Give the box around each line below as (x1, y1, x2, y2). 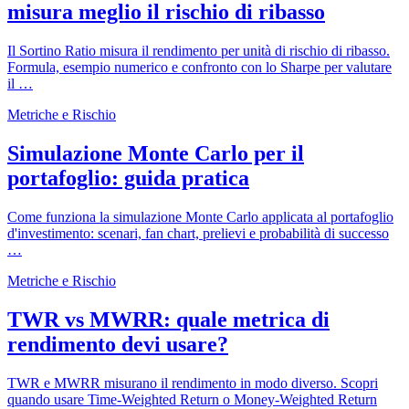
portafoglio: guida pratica (7, 166, 249, 191)
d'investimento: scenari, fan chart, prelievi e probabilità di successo (7, 225, 389, 242)
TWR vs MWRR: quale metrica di (7, 307, 330, 331)
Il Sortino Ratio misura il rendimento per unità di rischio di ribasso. (7, 43, 390, 59)
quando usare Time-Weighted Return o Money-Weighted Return (7, 391, 377, 407)
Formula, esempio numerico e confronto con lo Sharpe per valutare (7, 59, 392, 76)
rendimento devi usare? (7, 331, 228, 356)
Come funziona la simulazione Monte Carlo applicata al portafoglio (7, 209, 393, 225)
